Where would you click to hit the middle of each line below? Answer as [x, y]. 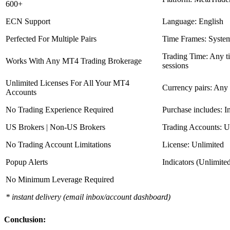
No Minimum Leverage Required [60, 179]
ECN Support [28, 21]
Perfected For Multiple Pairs [51, 39]
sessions [175, 65]
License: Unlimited [193, 144]
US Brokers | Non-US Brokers [55, 127]
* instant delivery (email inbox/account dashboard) [88, 197]
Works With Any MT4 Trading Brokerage [74, 61]
